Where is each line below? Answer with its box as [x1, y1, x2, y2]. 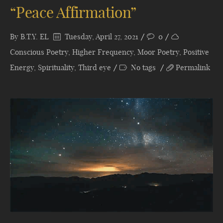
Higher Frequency [72, 47, 133, 57]
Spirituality [38, 63, 74, 72]
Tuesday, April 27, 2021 [63, 32, 138, 41]
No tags [129, 63, 158, 72]
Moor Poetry [137, 47, 179, 57]
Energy [10, 63, 34, 72]
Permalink [176, 63, 210, 72]
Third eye [78, 63, 111, 72]
